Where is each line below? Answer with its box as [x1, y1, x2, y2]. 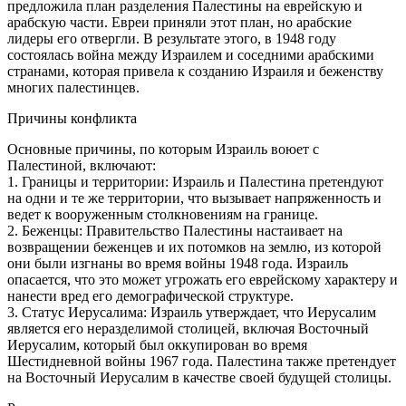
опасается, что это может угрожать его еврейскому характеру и [7, 271, 398, 287]
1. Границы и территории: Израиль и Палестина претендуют [7, 173, 383, 189]
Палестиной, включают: [7, 157, 156, 173]
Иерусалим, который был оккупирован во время [7, 336, 307, 353]
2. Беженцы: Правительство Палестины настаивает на [7, 222, 343, 238]
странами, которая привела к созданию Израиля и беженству [7, 63, 383, 79]
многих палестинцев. [7, 79, 140, 95]
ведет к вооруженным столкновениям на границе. [7, 206, 318, 222]
